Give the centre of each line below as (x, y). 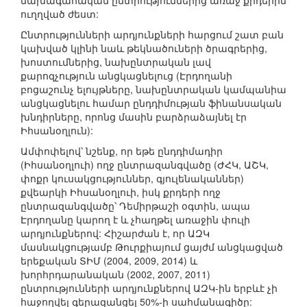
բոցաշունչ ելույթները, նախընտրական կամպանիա (153, 89)
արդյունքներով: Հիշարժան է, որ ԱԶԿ (115, 233)
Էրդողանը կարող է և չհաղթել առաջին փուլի (135, 220)
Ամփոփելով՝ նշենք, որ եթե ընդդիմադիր (122, 151)
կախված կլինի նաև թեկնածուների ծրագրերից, (144, 48)
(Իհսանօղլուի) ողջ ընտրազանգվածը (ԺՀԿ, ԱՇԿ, (145, 165)
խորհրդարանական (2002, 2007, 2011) (115, 274)
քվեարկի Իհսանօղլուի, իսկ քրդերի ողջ (121, 192)
